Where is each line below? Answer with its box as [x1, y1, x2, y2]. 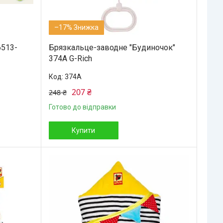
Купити [72, 126, 96, 134]
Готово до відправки [48, 103, 116, 111]
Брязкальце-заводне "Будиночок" [48, 42, 175, 52]
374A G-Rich [48, 53, 92, 63]
